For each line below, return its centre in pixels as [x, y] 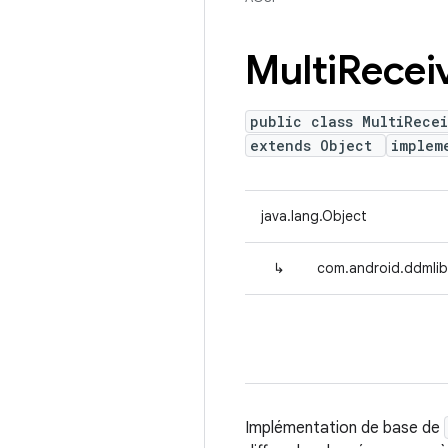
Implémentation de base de [344, 428]
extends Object [315, 145]
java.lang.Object [314, 216]
